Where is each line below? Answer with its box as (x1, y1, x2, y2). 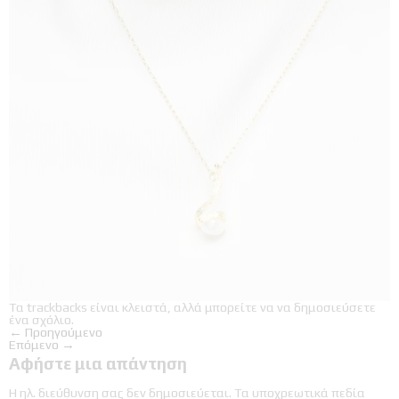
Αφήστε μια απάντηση (9, 354, 187, 374)
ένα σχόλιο (9, 311, 71, 327)
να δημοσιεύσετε (277, 298, 376, 314)
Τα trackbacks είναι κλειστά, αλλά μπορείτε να (9, 298, 277, 314)
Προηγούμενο (22, 323, 102, 339)
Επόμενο (9, 336, 61, 352)
